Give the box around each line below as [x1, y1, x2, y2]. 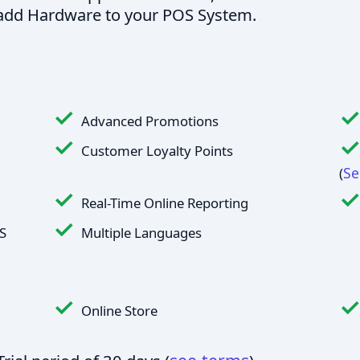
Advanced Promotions [81, 112, 219, 130]
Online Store [81, 301, 158, 320]
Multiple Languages [81, 223, 202, 242]
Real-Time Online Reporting [81, 194, 249, 212]
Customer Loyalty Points [81, 141, 234, 160]
